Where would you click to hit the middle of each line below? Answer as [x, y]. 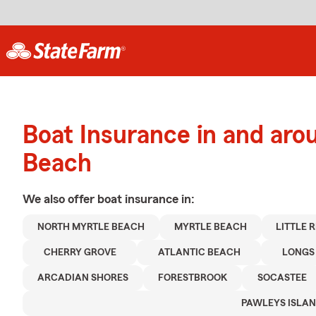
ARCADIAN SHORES [83, 278]
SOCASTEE [282, 278]
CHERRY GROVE [80, 253]
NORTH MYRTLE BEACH [91, 227]
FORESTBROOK [193, 278]
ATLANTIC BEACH [199, 253]
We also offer [60, 199]
